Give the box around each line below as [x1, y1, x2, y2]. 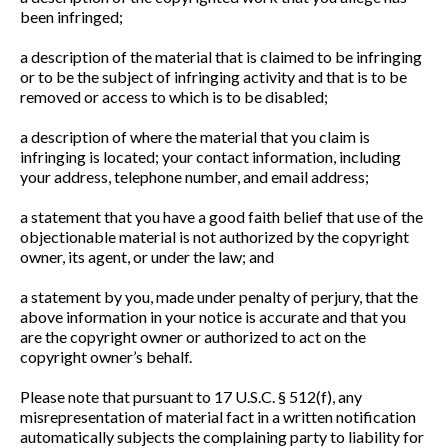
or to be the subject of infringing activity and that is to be [20, 67, 407, 86]
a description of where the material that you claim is [20, 127, 370, 146]
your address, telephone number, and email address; [20, 167, 369, 186]
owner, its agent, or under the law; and [20, 247, 274, 266]
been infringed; [20, 7, 123, 26]
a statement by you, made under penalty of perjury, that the [20, 287, 418, 306]
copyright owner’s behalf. [20, 347, 192, 366]
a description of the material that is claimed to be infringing [20, 47, 422, 66]
